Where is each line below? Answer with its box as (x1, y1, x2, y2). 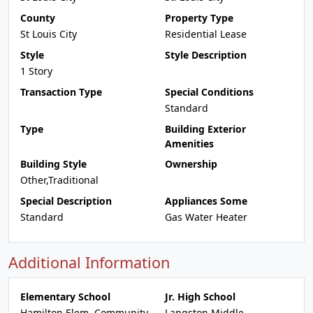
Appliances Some (165, 194, 247, 208)
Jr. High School (165, 290, 235, 303)
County (20, 11, 55, 24)
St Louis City (20, 27, 77, 41)
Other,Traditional (20, 173, 99, 187)
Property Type (165, 11, 233, 24)
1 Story (20, 64, 52, 78)
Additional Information (8, 252, 170, 272)
